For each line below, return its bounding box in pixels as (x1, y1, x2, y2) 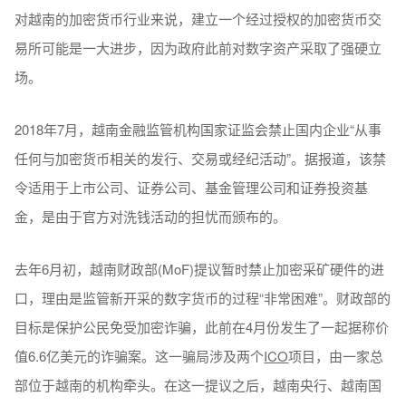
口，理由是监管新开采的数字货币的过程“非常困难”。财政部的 (14, 287, 391, 307)
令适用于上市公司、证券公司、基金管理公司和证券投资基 (14, 177, 369, 197)
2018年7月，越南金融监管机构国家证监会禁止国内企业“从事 (14, 119, 382, 139)
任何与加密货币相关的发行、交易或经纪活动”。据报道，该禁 (14, 148, 387, 168)
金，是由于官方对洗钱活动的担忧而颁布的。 (14, 206, 287, 226)
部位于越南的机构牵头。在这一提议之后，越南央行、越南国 (14, 374, 382, 394)
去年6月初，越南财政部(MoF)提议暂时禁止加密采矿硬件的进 (14, 258, 385, 278)
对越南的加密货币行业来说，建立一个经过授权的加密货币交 (14, 8, 382, 28)
